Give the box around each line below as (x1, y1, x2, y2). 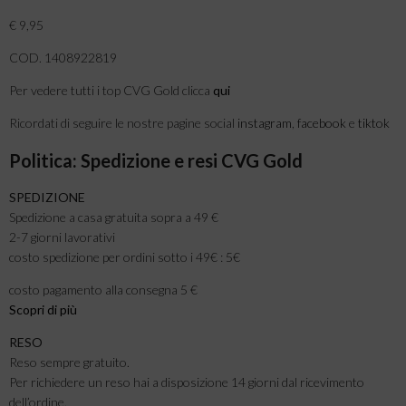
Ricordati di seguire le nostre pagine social (9, 114, 237, 130)
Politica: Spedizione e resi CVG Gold (9, 149, 303, 171)
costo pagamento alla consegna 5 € (9, 281, 198, 297)
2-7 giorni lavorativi (9, 228, 115, 245)
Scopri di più (9, 301, 77, 317)
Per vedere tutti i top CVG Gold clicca (9, 82, 210, 98)
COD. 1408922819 (9, 49, 117, 65)
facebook (295, 114, 346, 130)
